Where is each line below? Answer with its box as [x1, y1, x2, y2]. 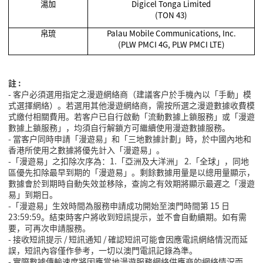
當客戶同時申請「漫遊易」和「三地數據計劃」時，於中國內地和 [13, 133, 251, 145]
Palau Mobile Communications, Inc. [106, 28, 236, 39]
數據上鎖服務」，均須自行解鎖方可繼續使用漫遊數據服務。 [8, 122, 230, 134]
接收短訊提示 [13, 233, 62, 245]
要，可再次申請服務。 [8, 222, 90, 234]
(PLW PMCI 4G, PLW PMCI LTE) [117, 39, 225, 50]
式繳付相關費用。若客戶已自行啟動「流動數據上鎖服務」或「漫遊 [8, 110, 255, 123]
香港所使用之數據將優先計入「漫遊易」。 [8, 144, 164, 156]
